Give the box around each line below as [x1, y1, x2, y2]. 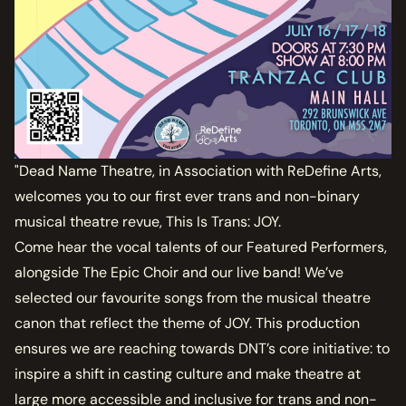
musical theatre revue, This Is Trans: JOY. [14, 211, 281, 231]
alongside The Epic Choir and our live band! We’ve [14, 262, 343, 282]
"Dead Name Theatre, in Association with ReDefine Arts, [14, 160, 382, 180]
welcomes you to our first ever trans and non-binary [14, 186, 360, 206]
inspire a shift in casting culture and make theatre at [14, 363, 361, 383]
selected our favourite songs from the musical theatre [14, 287, 371, 307]
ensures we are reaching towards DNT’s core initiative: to [14, 338, 390, 358]
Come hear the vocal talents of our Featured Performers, [14, 237, 387, 256]
